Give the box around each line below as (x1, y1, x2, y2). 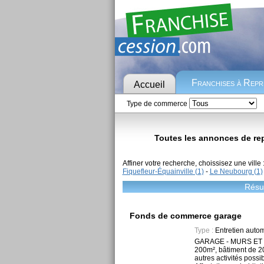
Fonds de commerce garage (129, 211, 242, 221)
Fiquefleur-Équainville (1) (122, 167, 204, 176)
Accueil (133, 80, 165, 90)
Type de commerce (126, 100, 189, 108)
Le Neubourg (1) (209, 167, 263, 176)
